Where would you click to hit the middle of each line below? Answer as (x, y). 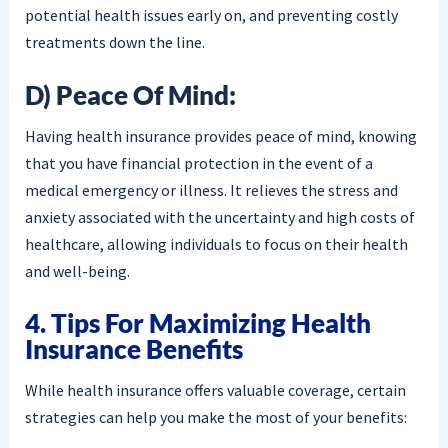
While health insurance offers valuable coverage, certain (215, 389)
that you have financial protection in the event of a (198, 162)
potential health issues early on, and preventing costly (211, 15)
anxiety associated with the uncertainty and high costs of (219, 216)
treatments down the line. (114, 42)
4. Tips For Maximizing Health (197, 323)
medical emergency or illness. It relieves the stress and (211, 189)
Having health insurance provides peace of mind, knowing (220, 135)
